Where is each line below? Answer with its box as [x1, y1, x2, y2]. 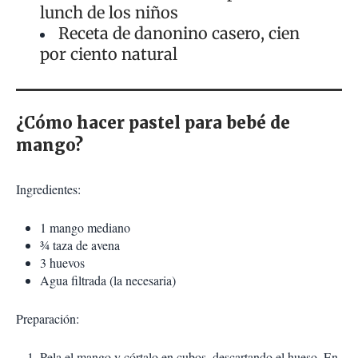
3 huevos [40, 254, 85, 272]
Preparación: [16, 310, 79, 328]
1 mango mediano [40, 219, 130, 237]
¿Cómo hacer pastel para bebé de [16, 113, 290, 133]
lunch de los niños [40, 2, 178, 23]
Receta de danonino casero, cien [58, 23, 300, 44]
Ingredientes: [16, 181, 81, 198]
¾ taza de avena [40, 237, 120, 254]
